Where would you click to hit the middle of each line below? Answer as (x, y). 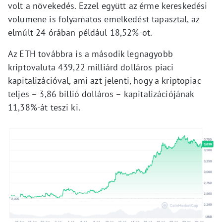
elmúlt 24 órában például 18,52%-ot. (80, 32)
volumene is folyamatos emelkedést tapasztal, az (104, 19)
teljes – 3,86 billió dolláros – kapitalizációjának (101, 94)
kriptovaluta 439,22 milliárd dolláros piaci (91, 67)
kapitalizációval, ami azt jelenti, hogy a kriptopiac (105, 81)
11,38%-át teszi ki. (44, 107)
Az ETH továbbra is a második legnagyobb (90, 54)
